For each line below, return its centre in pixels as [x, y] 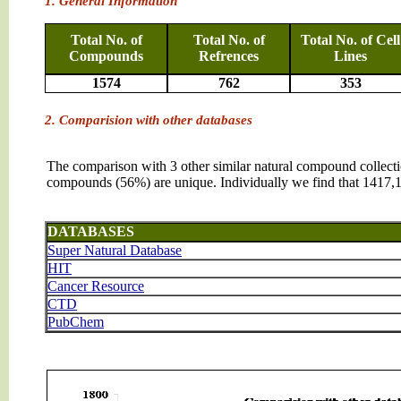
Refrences [229, 56]
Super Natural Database [115, 250]
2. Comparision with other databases [149, 119]
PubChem [76, 322]
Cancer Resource [96, 286]
